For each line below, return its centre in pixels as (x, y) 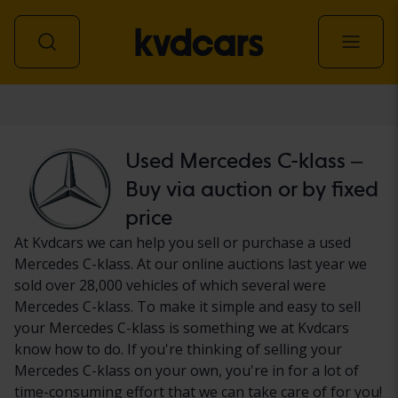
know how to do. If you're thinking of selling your (178, 349)
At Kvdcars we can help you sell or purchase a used (183, 242)
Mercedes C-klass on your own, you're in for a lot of (187, 370)
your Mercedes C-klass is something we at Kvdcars (182, 327)
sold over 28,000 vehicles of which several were (170, 285)
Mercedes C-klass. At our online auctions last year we (191, 263)
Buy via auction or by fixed (251, 188)
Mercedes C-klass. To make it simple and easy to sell (187, 306)
